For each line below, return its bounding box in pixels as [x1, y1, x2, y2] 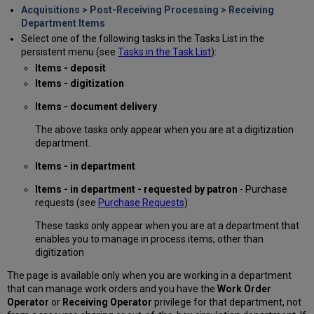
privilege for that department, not [154, 296, 302, 308]
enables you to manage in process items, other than [34, 233, 264, 245]
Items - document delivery [34, 101, 157, 113]
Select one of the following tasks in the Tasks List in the [20, 33, 264, 45]
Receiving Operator [62, 296, 155, 308]
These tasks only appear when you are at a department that [34, 220, 299, 232]
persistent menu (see [20, 46, 118, 58]
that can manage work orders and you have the [7, 283, 218, 295]
